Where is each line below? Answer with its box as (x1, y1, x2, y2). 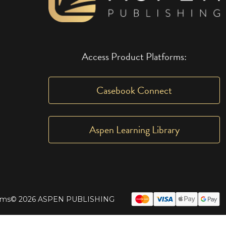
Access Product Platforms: (82, 49, 187, 65)
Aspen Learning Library (89, 122, 180, 138)
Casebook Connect (96, 83, 172, 98)
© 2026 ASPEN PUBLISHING (11, 194, 115, 204)
